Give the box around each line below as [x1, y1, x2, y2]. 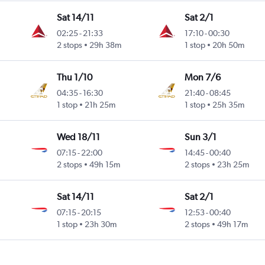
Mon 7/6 [184, 72, 221, 83]
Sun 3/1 [184, 131, 216, 143]
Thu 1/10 [57, 72, 93, 83]
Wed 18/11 [57, 131, 101, 143]
